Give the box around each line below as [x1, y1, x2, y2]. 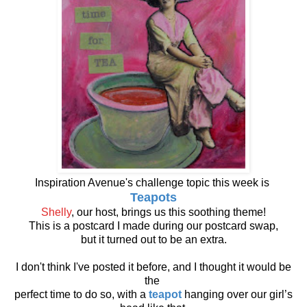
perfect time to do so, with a [14, 288, 149, 301]
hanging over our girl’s [182, 288, 293, 301]
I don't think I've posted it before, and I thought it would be [16, 261, 291, 273]
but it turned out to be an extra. [80, 234, 227, 246]
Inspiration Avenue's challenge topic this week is [35, 177, 272, 189]
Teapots [130, 191, 177, 205]
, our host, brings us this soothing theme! [71, 206, 266, 219]
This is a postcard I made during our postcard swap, [29, 220, 278, 232]
